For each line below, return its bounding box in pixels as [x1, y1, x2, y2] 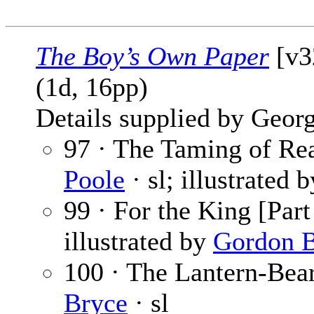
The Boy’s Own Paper [36, 41, 269, 71]
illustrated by [64, 226, 213, 257]
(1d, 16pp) [36, 72, 148, 102]
